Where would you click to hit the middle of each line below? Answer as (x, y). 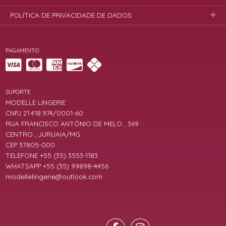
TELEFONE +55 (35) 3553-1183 (52, 156)
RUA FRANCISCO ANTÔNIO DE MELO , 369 (72, 124)
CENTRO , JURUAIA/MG (43, 134)
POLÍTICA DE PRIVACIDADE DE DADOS (71, 15)
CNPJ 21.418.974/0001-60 (45, 113)
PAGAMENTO (22, 51)
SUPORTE (18, 92)
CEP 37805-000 (31, 145)
